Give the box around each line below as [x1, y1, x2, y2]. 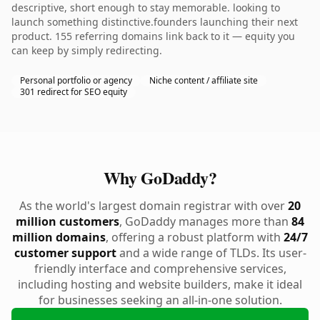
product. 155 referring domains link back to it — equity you [11, 29, 295, 43]
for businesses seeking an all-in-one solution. [38, 292, 282, 308]
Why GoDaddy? [103, 165, 217, 190]
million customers [16, 214, 119, 229]
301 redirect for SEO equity [20, 86, 127, 98]
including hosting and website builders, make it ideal [18, 276, 302, 292]
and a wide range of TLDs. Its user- [116, 245, 306, 261]
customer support [14, 245, 116, 261]
